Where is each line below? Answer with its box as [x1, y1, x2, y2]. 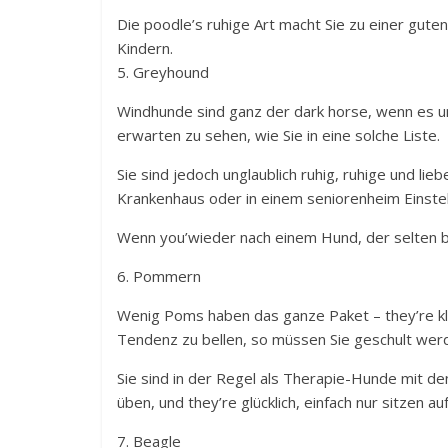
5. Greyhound [117, 62, 209, 83]
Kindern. [117, 38, 173, 59]
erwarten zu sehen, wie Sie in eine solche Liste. [117, 125, 440, 146]
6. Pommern [117, 266, 201, 287]
